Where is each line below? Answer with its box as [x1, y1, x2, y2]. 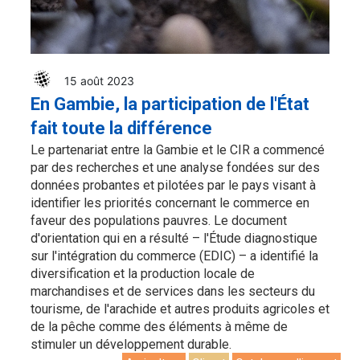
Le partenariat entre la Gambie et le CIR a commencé [31, 142, 325, 158]
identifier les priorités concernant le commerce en [31, 195, 309, 211]
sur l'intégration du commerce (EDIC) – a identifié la [31, 248, 318, 264]
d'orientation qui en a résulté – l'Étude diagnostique [31, 231, 317, 247]
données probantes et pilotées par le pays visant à [31, 178, 316, 194]
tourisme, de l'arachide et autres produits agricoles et [31, 301, 329, 317]
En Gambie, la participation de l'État [31, 94, 309, 115]
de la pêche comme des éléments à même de [31, 319, 288, 335]
